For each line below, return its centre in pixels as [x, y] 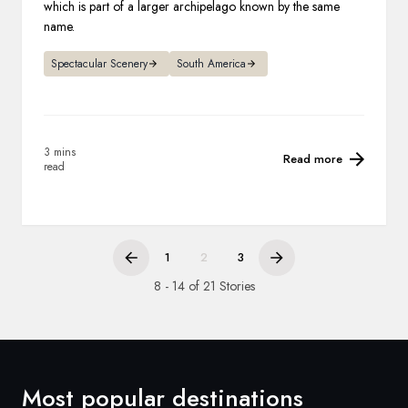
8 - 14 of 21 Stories [204, 286]
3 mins [60, 152]
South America [211, 63]
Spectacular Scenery [99, 63]
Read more [313, 158]
